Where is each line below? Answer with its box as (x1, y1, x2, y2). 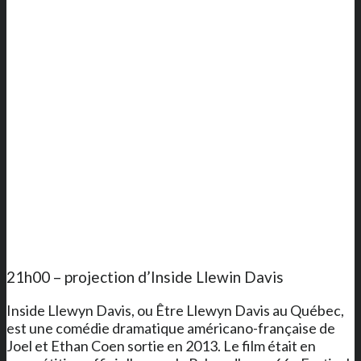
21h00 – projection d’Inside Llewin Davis (6, 267, 284, 286)
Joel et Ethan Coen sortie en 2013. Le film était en (6, 336, 316, 355)
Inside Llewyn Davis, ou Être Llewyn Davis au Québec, (6, 301, 344, 319)
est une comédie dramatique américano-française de (6, 318, 335, 337)
